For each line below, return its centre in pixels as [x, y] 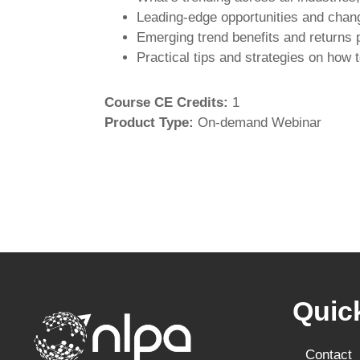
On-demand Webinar [260, 123]
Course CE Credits [164, 102]
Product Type [147, 123]
